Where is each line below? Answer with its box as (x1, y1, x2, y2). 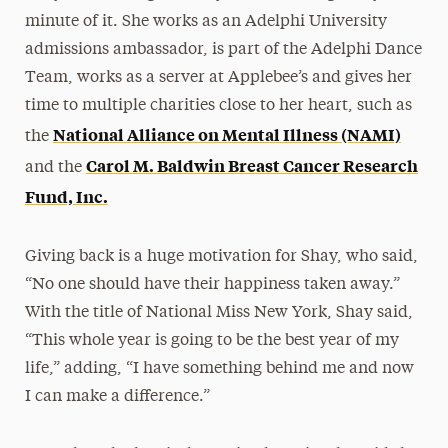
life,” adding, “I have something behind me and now (24, 361, 414, 377)
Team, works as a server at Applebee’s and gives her (24, 70, 412, 86)
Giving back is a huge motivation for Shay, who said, (24, 249, 418, 265)
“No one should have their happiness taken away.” (24, 277, 400, 293)
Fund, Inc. (24, 185, 108, 207)
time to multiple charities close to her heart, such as (24, 98, 412, 114)
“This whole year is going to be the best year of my (24, 333, 399, 349)
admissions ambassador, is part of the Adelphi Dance (24, 42, 422, 58)
